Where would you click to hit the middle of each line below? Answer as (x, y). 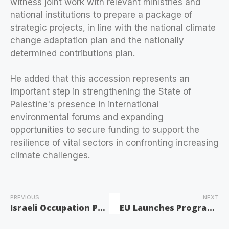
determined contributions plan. (73, 53)
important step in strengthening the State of (101, 92)
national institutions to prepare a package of (101, 15)
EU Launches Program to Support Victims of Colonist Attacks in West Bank (211, 207)
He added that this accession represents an (100, 79)
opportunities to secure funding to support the (105, 130)
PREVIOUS (25, 197)
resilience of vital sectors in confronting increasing (114, 143)
